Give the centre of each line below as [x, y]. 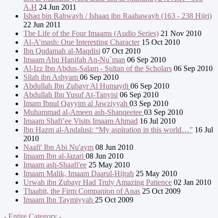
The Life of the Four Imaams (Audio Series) [91, 34]
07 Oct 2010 [120, 51]
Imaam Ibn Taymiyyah [59, 200]
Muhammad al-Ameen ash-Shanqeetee [84, 112]
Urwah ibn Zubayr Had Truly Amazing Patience [98, 182]
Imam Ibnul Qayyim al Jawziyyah [76, 104]
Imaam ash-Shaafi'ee [55, 165]
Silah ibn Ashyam [52, 77]
